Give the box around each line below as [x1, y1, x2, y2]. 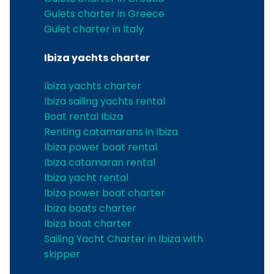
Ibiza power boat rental [44, 139, 157, 154]
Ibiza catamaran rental [44, 155, 155, 169]
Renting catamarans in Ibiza [44, 124, 178, 139]
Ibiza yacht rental [44, 170, 128, 185]
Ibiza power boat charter [44, 185, 165, 200]
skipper [44, 246, 80, 261]
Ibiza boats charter [44, 201, 136, 215]
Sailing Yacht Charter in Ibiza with [44, 231, 203, 246]
